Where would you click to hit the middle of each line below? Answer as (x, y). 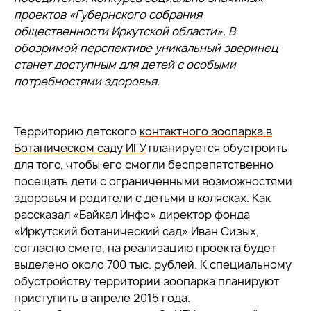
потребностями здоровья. (87, 81)
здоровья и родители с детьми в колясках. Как (142, 198)
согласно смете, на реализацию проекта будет (145, 248)
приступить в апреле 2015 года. (102, 298)
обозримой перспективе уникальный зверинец (146, 48)
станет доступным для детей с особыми (125, 65)
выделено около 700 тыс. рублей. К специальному (153, 264)
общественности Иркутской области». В (125, 31)
